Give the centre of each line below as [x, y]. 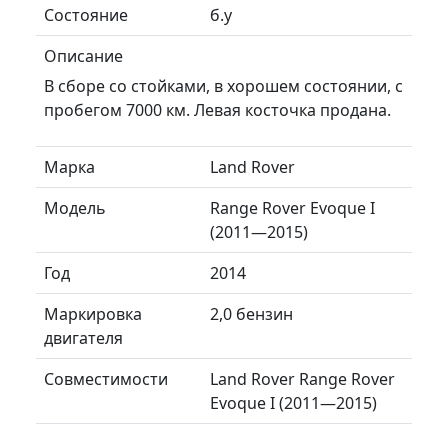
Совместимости [106, 378]
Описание [83, 55]
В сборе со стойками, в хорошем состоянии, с [223, 85]
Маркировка [93, 313]
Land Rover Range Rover [302, 378]
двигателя [83, 337]
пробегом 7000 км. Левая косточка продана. [217, 109]
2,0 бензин [251, 313]
